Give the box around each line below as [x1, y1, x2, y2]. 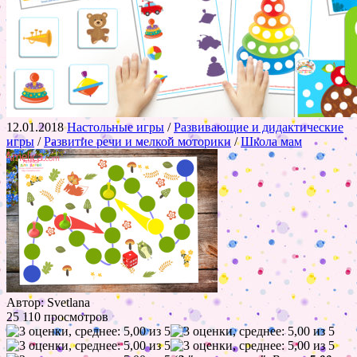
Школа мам [241, 134, 302, 148]
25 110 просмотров [6, 309, 108, 324]
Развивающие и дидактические [174, 120, 343, 134]
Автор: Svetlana [6, 295, 90, 309]
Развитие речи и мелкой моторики [44, 134, 231, 148]
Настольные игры [67, 120, 164, 134]
